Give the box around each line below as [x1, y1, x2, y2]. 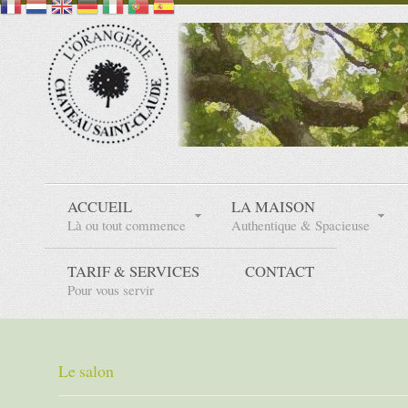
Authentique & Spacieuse [231, 215, 370, 234]
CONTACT [245, 260, 314, 281]
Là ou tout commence [67, 215, 186, 234]
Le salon [58, 359, 115, 382]
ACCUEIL [67, 195, 132, 217]
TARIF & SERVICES [67, 260, 199, 281]
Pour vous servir [67, 280, 154, 299]
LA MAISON [231, 195, 315, 217]
